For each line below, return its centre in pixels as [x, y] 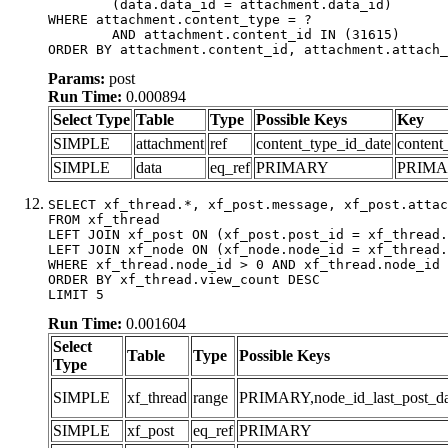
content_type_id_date [323, 143]
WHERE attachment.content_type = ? [180, 19]
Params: [76, 78]
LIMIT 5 [76, 294]
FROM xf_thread [104, 219]
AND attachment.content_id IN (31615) [80, 34]
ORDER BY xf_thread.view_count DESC [184, 279]
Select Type [91, 119]
